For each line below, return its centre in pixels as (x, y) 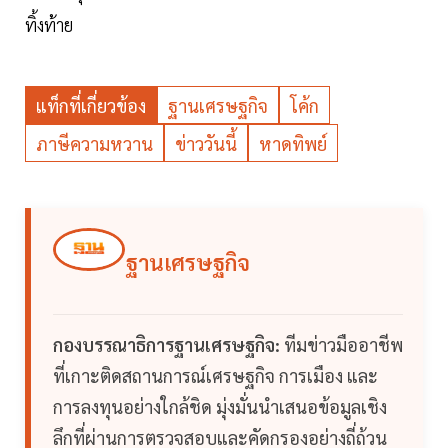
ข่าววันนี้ (206, 144)
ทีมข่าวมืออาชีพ (341, 345)
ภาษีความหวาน (94, 144)
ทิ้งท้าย (49, 25)
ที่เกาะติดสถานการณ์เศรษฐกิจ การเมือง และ (215, 376)
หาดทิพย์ (293, 144)
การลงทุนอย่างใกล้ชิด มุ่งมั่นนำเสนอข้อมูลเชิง (220, 407)
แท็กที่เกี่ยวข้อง (91, 106)
